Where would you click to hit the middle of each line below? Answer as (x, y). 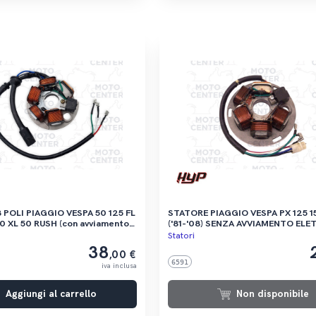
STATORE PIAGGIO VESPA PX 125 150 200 (209, 213)
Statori (181, 236)
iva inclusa (119, 266)
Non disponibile (273, 294)
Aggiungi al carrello (51, 294)
